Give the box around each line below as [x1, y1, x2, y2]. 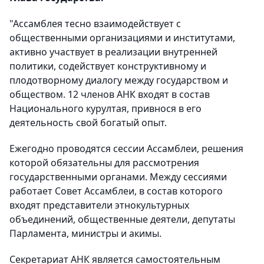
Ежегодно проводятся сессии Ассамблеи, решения [9, 142, 243, 155]
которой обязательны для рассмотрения [9, 156, 199, 169]
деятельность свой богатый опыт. [9, 116, 167, 129]
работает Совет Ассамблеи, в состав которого [9, 184, 223, 197]
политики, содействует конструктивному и [9, 60, 206, 72]
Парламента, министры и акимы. [9, 227, 161, 240]
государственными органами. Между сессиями [9, 170, 227, 183]
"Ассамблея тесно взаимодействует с [9, 17, 181, 30]
